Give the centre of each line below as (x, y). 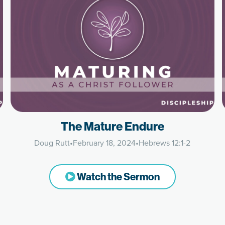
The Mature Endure (112, 126)
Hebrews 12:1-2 (165, 143)
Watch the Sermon (117, 177)
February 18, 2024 (104, 143)
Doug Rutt (52, 143)
